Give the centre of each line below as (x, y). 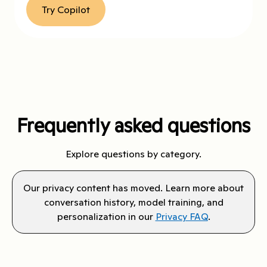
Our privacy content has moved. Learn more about (133, 187)
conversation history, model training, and (133, 202)
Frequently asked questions (133, 125)
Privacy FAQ (181, 216)
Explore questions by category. (133, 153)
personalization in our (106, 216)
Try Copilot (66, 9)
